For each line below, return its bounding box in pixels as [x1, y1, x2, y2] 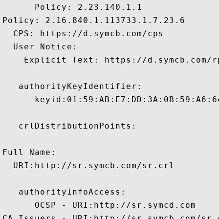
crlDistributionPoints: [2, 121, 137, 131]
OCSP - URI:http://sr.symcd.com [2, 200, 196, 210]
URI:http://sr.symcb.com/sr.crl [2, 161, 175, 170]
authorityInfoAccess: [2, 187, 126, 197]
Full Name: [2, 148, 56, 157]
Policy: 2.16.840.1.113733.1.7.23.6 [2, 16, 185, 25]
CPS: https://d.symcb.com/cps [2, 29, 164, 38]
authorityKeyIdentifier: [2, 82, 142, 91]
